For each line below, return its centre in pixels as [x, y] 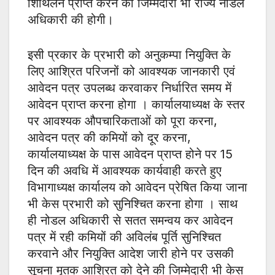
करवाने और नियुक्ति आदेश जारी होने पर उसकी [131, 254]
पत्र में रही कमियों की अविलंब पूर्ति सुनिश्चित [124, 237]
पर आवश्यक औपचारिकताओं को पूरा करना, [122, 121]
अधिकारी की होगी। [71, 20]
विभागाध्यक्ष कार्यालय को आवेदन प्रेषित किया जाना [137, 188]
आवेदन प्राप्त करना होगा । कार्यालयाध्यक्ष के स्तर [136, 105]
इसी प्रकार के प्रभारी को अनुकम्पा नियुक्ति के [129, 55]
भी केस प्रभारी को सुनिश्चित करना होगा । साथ [133, 204]
